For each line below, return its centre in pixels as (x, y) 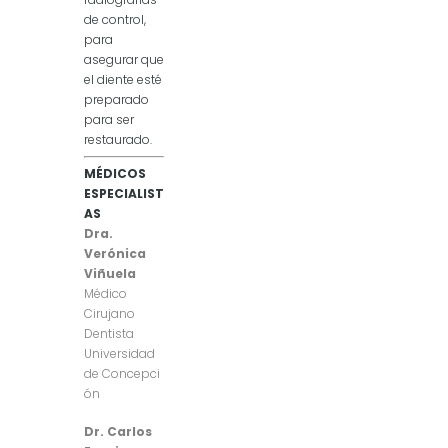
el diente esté (123, 79)
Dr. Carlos (118, 431)
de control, (115, 19)
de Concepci (122, 373)
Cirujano (109, 313)
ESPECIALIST (124, 193)
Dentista (109, 333)
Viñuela (110, 273)
